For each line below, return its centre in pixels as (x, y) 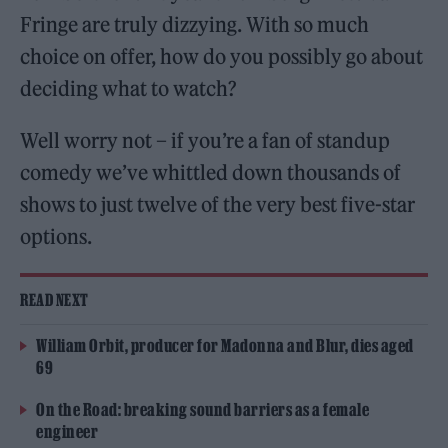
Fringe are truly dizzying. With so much (195, 24)
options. (58, 236)
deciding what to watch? (131, 88)
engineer (67, 431)
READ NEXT (54, 299)
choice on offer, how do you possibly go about (222, 56)
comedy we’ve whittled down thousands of (211, 172)
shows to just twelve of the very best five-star (218, 204)
